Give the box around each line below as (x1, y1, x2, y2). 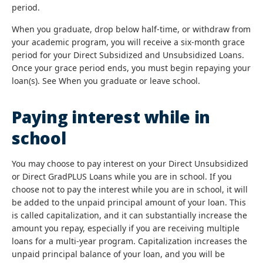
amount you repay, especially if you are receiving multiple (12, 222, 240, 234)
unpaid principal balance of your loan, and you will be (12, 248, 225, 259)
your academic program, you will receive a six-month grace (12, 36, 245, 48)
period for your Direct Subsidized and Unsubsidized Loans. (12, 49, 244, 60)
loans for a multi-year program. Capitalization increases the (12, 235, 247, 247)
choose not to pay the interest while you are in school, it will (12, 184, 248, 195)
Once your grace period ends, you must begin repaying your (12, 62, 251, 73)
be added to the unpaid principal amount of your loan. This (12, 197, 246, 208)
